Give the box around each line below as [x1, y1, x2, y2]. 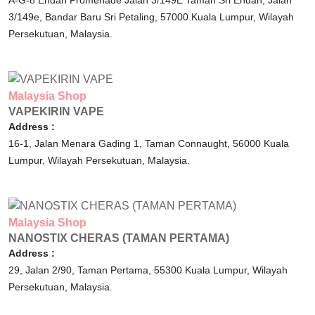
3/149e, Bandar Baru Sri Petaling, [8, 11, 160, 23]
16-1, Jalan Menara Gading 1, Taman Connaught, [8, 138, 233, 150]
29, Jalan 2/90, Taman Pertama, [8, 264, 154, 276]
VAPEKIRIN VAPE [8, 105, 104, 118]
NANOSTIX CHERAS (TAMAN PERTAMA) [8, 231, 229, 244]
